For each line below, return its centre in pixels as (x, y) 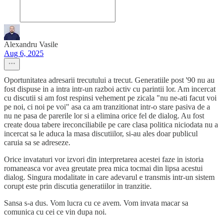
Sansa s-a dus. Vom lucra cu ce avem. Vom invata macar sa (96, 203)
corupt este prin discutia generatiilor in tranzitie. (78, 186)
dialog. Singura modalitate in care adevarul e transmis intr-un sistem (109, 177)
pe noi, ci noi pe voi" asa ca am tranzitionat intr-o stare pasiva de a (107, 107)
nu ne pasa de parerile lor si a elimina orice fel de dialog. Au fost (104, 116)
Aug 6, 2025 (24, 53)
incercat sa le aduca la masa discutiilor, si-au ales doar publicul (101, 134)
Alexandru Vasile (31, 44)
